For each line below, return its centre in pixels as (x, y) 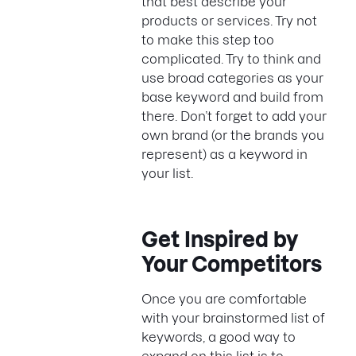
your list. (167, 173)
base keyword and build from (232, 97)
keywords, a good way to (219, 337)
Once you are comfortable (224, 299)
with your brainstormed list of (233, 318)
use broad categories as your (232, 78)
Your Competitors (232, 264)
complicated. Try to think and (231, 59)
